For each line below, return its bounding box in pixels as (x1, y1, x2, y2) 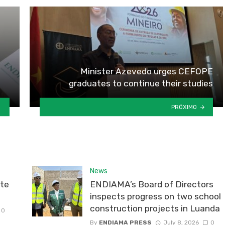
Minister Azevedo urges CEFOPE (80, 66, 213, 77)
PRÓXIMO (171, 103, 197, 110)
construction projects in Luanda (90, 203, 220, 214)
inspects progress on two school (90, 191, 221, 202)
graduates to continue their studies (69, 78, 213, 89)
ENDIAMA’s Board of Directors (90, 179, 213, 190)
